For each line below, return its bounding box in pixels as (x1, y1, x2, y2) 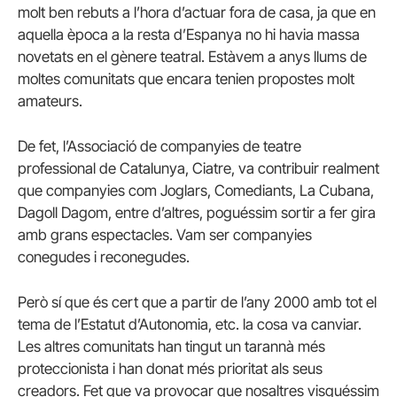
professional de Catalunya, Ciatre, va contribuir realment (18, 160, 379, 178)
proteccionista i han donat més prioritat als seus (18, 360, 323, 378)
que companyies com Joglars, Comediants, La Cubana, (18, 182, 374, 200)
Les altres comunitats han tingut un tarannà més (18, 338, 325, 356)
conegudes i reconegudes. (18, 248, 190, 267)
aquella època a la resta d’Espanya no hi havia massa (18, 25, 360, 43)
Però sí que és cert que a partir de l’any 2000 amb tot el (18, 293, 377, 312)
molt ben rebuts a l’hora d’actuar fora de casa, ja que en (18, 3, 376, 21)
